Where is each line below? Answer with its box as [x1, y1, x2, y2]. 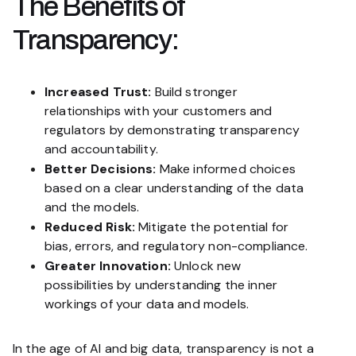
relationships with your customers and [44, 103, 273, 119]
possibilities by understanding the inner [44, 277, 278, 293]
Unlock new [170, 257, 242, 274]
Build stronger [151, 83, 238, 100]
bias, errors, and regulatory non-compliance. [44, 238, 308, 254]
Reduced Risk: [44, 219, 135, 235]
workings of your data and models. [44, 296, 249, 312]
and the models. [44, 199, 140, 215]
